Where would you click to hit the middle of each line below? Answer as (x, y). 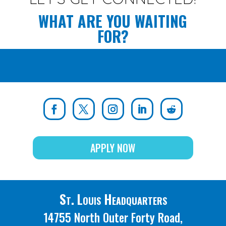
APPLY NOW (113, 148)
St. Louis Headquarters (113, 199)
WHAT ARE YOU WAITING (113, 21)
